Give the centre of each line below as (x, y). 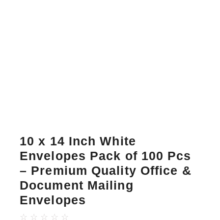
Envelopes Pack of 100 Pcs (106, 155)
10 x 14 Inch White (78, 141)
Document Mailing (77, 185)
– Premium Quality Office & (106, 170)
